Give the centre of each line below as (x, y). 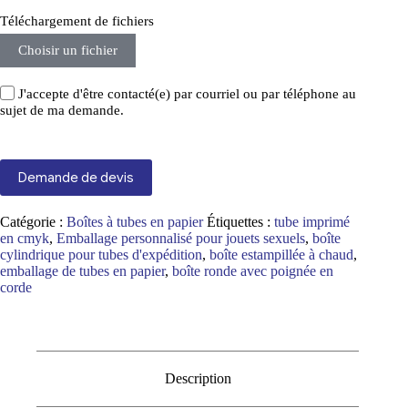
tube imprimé (312, 222)
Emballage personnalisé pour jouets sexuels (181, 239)
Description (198, 379)
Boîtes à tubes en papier (135, 222)
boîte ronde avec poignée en (253, 271)
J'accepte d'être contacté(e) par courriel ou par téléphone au (187, 93)
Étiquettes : (240, 222)
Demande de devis (76, 178)
